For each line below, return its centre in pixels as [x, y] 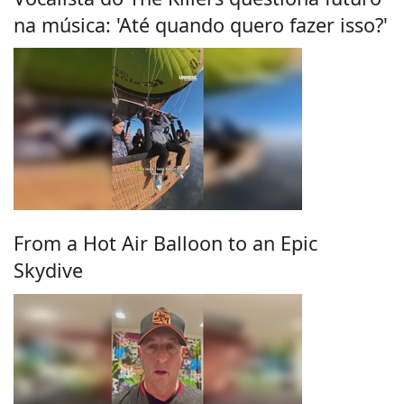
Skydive [48, 270]
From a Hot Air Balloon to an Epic [165, 243]
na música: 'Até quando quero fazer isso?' [201, 24]
